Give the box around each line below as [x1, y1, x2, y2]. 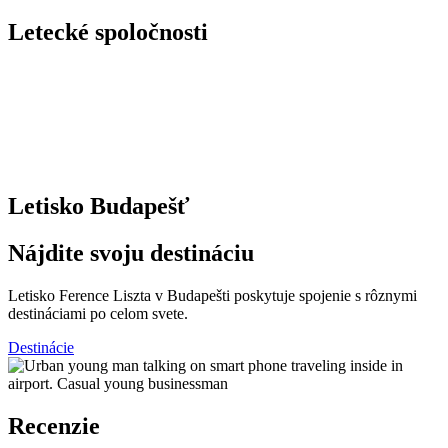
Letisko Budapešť [8, 193, 190, 220]
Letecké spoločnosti [8, 18, 208, 45]
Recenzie [8, 413, 100, 440]
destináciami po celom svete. [8, 305, 188, 323]
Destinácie [8, 339, 74, 357]
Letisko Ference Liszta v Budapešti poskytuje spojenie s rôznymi [8, 287, 417, 305]
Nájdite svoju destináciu [8, 240, 254, 267]
